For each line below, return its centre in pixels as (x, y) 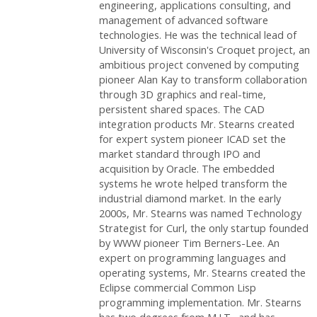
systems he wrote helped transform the (193, 183)
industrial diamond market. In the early (190, 198)
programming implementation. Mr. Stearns (200, 302)
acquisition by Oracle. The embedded (187, 168)
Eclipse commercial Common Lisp (178, 287)
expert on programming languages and (192, 258)
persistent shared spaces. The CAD (182, 109)
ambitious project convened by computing (199, 64)
